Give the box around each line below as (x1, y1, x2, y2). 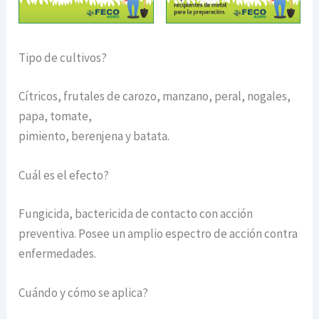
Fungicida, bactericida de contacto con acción (19, 205, 253, 221)
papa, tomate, (19, 108, 93, 124)
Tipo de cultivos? (19, 50, 108, 66)
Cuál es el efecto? (19, 167, 110, 184)
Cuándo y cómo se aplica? (19, 284, 149, 300)
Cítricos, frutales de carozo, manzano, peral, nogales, (19, 88, 291, 104)
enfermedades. (19, 245, 97, 261)
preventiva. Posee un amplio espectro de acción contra (19, 225, 298, 241)
